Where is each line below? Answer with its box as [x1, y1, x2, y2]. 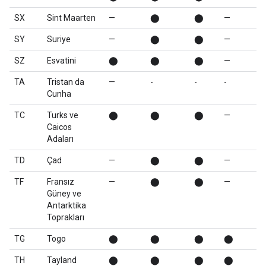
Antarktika [47, 201, 86, 210]
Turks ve [47, 110, 78, 120]
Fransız [47, 177, 74, 186]
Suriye [47, 34, 71, 44]
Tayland [47, 255, 77, 265]
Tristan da [47, 77, 84, 87]
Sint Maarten [47, 13, 96, 23]
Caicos [47, 122, 72, 132]
